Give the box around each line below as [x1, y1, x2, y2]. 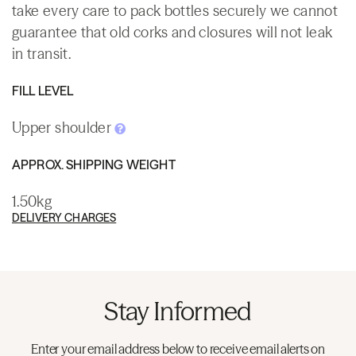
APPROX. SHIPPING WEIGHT [12, 156, 176, 172]
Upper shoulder [12, 118, 115, 137]
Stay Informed [104, 295, 252, 327]
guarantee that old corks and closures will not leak [12, 22, 333, 41]
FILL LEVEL [12, 82, 74, 99]
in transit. [12, 44, 71, 63]
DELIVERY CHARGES [12, 210, 117, 225]
